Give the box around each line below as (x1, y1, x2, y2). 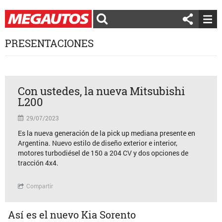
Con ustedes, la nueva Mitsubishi (17, 84, 185, 98)
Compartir (26, 182, 53, 190)
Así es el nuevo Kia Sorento (8, 208, 136, 221)
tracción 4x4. (17, 158, 58, 167)
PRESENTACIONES (5, 37, 94, 50)
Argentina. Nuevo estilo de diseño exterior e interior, (17, 138, 177, 148)
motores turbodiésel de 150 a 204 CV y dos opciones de (17, 148, 188, 158)
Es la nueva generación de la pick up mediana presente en (17, 128, 195, 138)
